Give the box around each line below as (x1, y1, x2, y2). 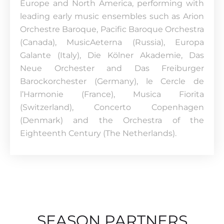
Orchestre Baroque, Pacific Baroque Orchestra (20, 24, 204, 34)
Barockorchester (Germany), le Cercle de (20, 76, 204, 86)
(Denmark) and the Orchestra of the (20, 115, 204, 125)
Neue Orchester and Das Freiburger (20, 63, 204, 73)
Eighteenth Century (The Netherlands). (20, 128, 176, 138)
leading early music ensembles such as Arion (20, 11, 204, 21)
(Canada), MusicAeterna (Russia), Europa (20, 37, 204, 47)
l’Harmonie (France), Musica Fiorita (20, 89, 204, 99)
